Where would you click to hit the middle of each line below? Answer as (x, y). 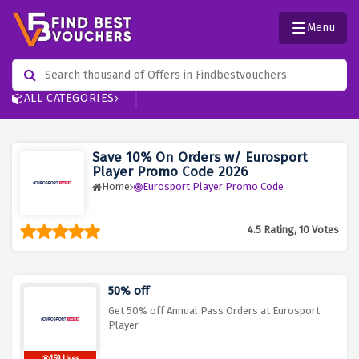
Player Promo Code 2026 (170, 172)
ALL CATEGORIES (69, 99)
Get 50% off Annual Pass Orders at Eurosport (214, 311)
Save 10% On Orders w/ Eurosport (200, 158)
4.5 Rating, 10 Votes (293, 230)
